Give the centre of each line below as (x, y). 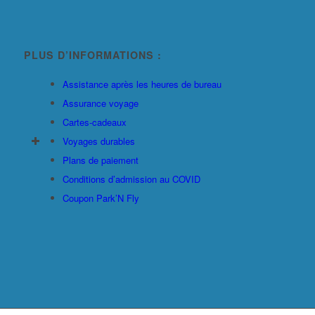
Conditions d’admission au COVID (131, 179)
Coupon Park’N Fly (101, 198)
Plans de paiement (100, 160)
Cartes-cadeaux (94, 122)
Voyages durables (98, 141)
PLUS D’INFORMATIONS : (92, 54)
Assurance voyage (100, 103)
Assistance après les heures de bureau (142, 84)
